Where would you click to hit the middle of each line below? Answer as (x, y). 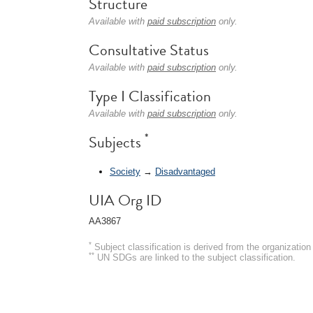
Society (125, 171)
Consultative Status (149, 50)
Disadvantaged (185, 171)
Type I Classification (150, 96)
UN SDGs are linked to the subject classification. (195, 257)
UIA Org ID (125, 200)
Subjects (117, 142)
